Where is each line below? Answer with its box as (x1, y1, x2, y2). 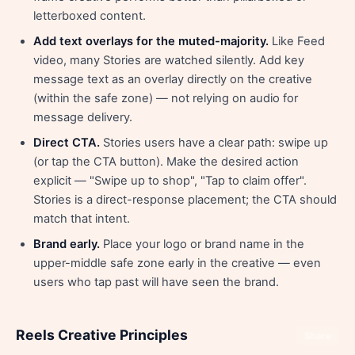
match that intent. (33, 212, 130, 226)
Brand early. (33, 237, 100, 251)
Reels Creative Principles (16, 326, 188, 343)
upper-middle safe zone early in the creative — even (33, 256, 321, 270)
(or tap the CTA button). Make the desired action (33, 155, 299, 169)
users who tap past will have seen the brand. (33, 275, 279, 289)
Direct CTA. (33, 136, 100, 150)
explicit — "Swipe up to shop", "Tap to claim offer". (33, 174, 307, 188)
